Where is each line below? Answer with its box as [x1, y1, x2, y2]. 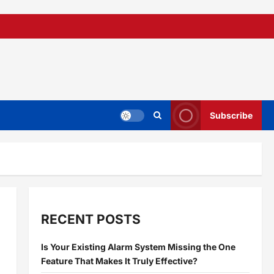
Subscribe [210, 110, 253, 120]
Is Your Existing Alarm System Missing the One [40, 241, 235, 252]
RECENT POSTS [40, 212, 141, 228]
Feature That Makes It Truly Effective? [40, 255, 198, 266]
